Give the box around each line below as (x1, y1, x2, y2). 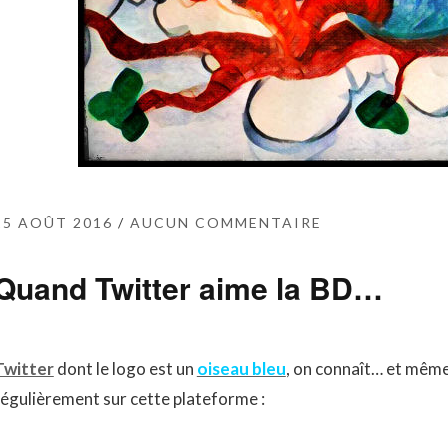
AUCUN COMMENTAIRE (129, 214, 322, 231)
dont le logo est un (53, 358, 197, 379)
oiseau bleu (196, 358, 286, 379)
